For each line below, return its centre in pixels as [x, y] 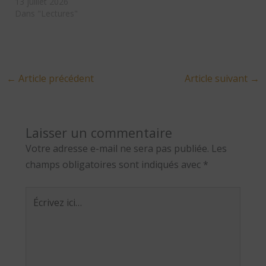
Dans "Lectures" [46, 13]
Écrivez [40, 194]
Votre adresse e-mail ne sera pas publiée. [117, 148]
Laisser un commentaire [99, 132]
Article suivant [218, 78]
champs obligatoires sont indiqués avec [114, 164]
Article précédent [55, 78]
